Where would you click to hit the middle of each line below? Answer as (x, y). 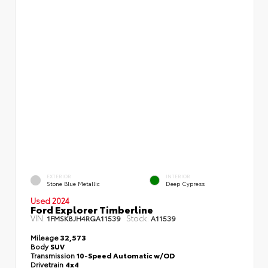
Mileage (45, 237)
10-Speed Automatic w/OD (126, 255)
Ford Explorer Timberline (92, 209)
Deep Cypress (185, 184)
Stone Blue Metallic (73, 184)
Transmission (54, 255)
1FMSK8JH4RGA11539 (84, 218)
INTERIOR (178, 176)
